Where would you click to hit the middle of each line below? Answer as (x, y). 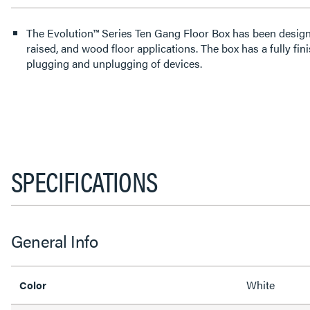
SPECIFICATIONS (84, 181)
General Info (54, 241)
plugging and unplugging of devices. (114, 63)
